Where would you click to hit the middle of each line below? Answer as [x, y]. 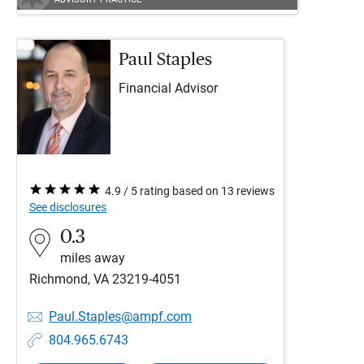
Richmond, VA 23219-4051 [105, 279]
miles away [93, 258]
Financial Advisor [168, 89]
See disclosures [68, 207]
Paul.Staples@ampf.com [120, 316]
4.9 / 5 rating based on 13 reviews [190, 191]
